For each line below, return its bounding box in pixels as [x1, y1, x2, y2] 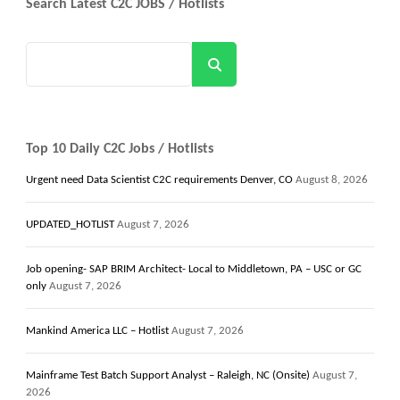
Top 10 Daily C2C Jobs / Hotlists [26, 141, 213, 156]
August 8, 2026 [296, 173, 368, 186]
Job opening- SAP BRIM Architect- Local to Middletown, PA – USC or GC [26, 262, 362, 275]
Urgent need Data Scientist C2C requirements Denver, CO [26, 173, 293, 186]
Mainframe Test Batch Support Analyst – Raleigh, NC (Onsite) [26, 369, 310, 381]
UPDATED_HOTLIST [26, 218, 114, 230]
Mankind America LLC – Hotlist [26, 324, 169, 337]
